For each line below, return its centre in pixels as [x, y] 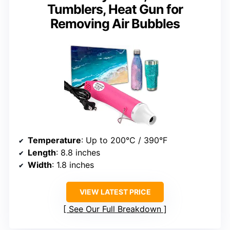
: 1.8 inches [73, 165]
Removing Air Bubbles [115, 24]
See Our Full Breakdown [115, 209]
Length [42, 152]
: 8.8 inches [78, 152]
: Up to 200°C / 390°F [124, 140]
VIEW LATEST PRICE [115, 191]
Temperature [54, 140]
